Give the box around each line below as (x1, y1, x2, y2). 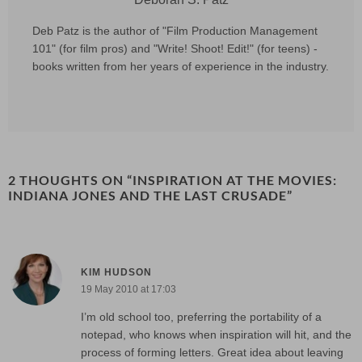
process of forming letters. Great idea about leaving (81, 346, 343, 359)
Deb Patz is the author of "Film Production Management (32, 24, 318, 37)
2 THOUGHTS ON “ (8, 172, 133, 187)
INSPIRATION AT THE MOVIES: (133, 172, 337, 187)
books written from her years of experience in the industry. (32, 60, 329, 73)
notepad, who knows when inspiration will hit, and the (81, 328, 351, 341)
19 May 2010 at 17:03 (81, 283, 176, 295)
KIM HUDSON (81, 266, 152, 278)
